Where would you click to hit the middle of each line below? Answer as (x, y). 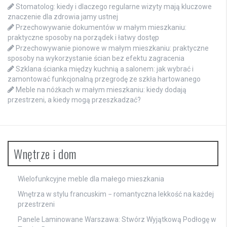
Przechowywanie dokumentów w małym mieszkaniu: (101, 28)
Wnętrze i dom (45, 154)
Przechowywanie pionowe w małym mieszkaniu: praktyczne (112, 48)
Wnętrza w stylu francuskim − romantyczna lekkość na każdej (116, 194)
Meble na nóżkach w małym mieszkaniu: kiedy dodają (101, 90)
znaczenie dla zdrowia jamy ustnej (63, 17)
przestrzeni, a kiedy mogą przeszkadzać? (74, 100)
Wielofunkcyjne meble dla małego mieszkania (91, 179)
